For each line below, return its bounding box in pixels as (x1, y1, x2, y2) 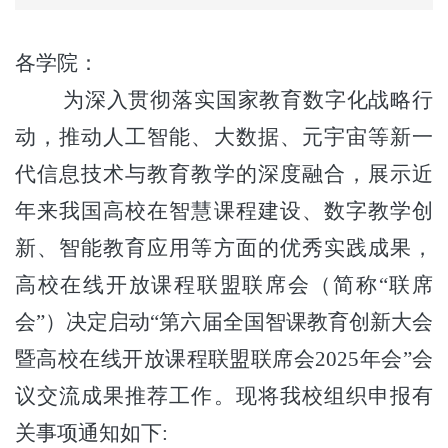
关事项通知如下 (15, 420, 162, 445)
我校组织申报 (279, 383, 413, 408)
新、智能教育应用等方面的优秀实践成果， (15, 235, 433, 260)
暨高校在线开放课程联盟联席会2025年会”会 (15, 346, 433, 371)
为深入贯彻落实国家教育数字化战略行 (63, 87, 433, 112)
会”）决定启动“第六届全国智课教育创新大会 (15, 309, 433, 334)
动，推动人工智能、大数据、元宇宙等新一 (15, 124, 433, 149)
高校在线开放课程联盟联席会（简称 (15, 272, 379, 297)
